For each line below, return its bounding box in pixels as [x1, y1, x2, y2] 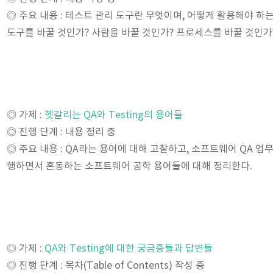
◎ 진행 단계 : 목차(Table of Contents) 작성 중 [7, 260, 205, 271]
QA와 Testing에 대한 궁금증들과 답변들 [44, 243, 213, 254]
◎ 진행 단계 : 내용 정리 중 [7, 127, 116, 138]
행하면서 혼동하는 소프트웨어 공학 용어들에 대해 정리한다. [7, 161, 252, 172]
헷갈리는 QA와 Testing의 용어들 [44, 110, 183, 121]
